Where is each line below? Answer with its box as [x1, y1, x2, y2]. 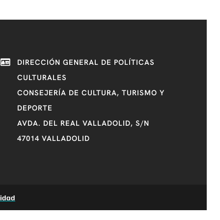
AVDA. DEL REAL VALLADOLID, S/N [17, 118, 149, 128]
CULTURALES [17, 72, 67, 82]
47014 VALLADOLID [17, 133, 90, 143]
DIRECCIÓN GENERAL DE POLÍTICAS [17, 57, 155, 67]
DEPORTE [17, 103, 53, 113]
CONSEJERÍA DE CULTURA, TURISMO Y [17, 87, 165, 98]
